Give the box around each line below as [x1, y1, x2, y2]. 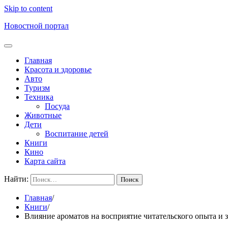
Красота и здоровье [24, 65, 92, 74]
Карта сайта [24, 157, 66, 165]
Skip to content [4, 4, 52, 13]
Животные [24, 111, 62, 120]
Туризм [24, 83, 50, 92]
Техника [24, 93, 53, 101]
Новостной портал [4, 21, 69, 30]
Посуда [45, 102, 70, 110]
